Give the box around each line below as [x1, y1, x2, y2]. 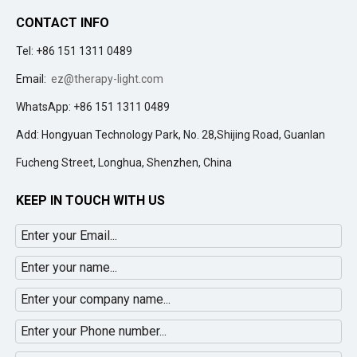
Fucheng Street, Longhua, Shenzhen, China [16, 156, 232, 170]
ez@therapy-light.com [51, 73, 163, 86]
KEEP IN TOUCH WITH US [16, 193, 165, 209]
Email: [16, 73, 51, 86]
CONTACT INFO [16, 15, 109, 31]
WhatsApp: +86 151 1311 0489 [16, 100, 170, 114]
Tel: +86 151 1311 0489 [16, 45, 132, 58]
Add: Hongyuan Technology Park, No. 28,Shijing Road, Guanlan [16, 128, 325, 142]
